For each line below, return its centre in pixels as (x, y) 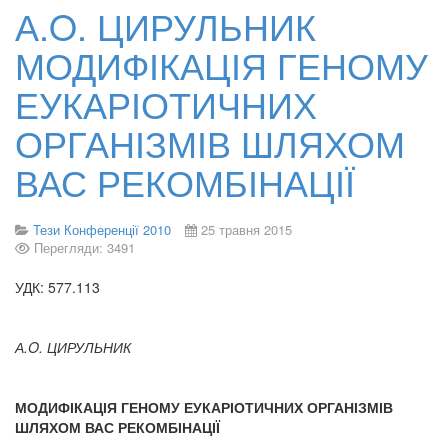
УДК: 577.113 (57, 287)
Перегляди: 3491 (84, 247)
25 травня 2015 (246, 229)
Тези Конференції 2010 (102, 229)
